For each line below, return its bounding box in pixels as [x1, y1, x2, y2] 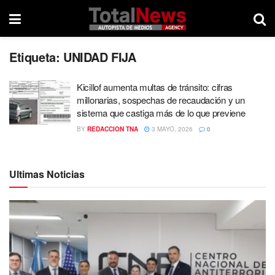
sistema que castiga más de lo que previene [77, 106, 246, 119]
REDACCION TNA [87, 125, 138, 133]
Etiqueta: [9, 48, 63, 66]
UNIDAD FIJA [63, 48, 136, 66]
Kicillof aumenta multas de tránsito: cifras [77, 80, 233, 93]
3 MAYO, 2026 [150, 125, 193, 133]
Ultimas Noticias [9, 167, 85, 181]
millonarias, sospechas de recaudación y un [77, 93, 245, 106]
